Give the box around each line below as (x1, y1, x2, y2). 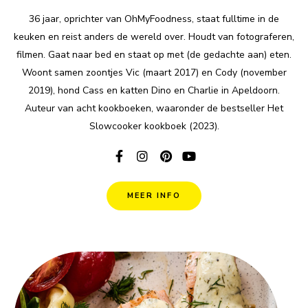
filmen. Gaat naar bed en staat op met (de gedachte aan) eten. (16, 48, 291, 62)
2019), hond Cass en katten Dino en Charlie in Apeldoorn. (28, 84, 280, 98)
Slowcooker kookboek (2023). (89, 120, 219, 133)
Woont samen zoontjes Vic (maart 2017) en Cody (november (21, 66, 287, 80)
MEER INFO (127, 190, 181, 201)
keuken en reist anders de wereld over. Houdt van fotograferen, (14, 30, 294, 44)
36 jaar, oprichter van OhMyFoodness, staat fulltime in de (29, 12, 279, 26)
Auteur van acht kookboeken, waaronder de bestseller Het (25, 102, 283, 115)
